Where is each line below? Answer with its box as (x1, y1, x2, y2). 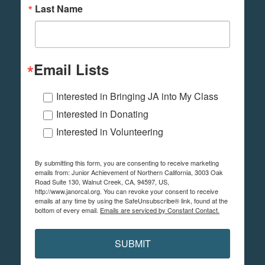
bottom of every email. (35, 205, 100, 215)
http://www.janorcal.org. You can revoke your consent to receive (35, 186, 218, 196)
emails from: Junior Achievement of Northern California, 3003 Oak (35, 167, 223, 177)
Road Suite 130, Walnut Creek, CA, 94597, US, (35, 177, 169, 187)
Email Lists (34, 59, 109, 80)
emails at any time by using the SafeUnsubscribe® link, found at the (35, 196, 228, 206)
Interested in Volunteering (56, 125, 163, 139)
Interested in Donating (56, 107, 148, 121)
